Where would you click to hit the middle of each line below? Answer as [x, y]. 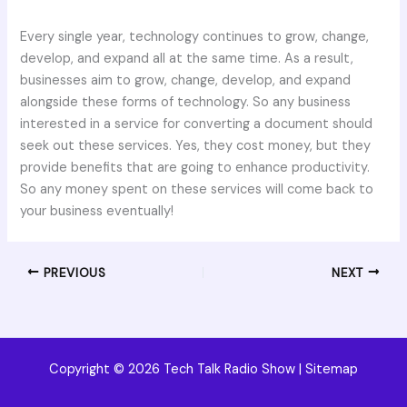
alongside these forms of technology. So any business [186, 102]
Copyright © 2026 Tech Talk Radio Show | [175, 369]
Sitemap [332, 369]
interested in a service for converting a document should [197, 124]
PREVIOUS [73, 273]
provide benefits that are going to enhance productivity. [195, 167]
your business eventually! [97, 211]
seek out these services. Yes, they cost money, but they [196, 145]
